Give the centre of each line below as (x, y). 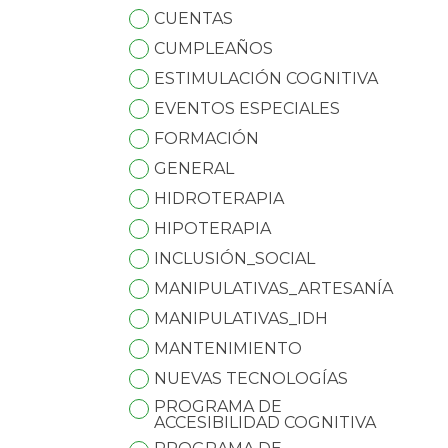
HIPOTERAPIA (213, 229)
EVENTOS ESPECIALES (247, 109)
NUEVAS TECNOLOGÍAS (251, 379)
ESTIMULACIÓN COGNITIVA (266, 79)
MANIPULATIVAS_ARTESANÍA (274, 289)
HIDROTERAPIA (219, 199)
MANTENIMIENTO (228, 349)
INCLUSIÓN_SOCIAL (235, 259)
